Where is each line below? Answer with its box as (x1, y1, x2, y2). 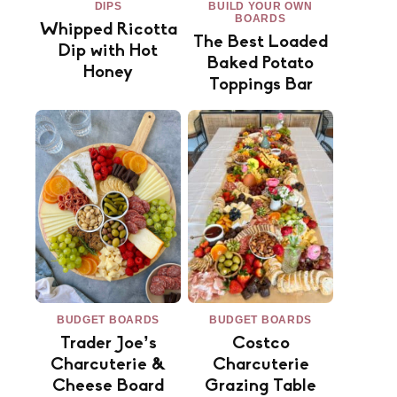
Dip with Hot (58, 42, 158, 60)
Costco (231, 335, 290, 354)
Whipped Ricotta (39, 20, 177, 39)
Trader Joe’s (59, 335, 157, 354)
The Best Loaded (193, 33, 328, 51)
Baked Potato (207, 54, 314, 73)
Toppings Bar (208, 75, 313, 94)
